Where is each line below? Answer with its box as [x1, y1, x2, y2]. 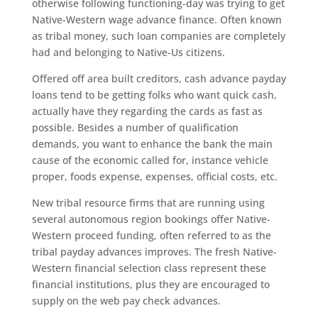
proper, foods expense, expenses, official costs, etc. [31, 170, 278, 183]
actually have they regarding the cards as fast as [31, 104, 263, 118]
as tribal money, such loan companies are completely [31, 29, 285, 43]
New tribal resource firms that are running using [31, 196, 265, 209]
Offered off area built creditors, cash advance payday [31, 72, 286, 85]
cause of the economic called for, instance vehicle [31, 153, 268, 167]
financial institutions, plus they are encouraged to [31, 278, 270, 291]
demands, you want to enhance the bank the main [31, 137, 273, 150]
